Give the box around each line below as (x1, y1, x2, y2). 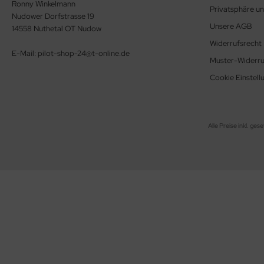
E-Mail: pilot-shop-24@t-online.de (12, 48, 130, 59)
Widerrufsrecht (210, 38, 262, 49)
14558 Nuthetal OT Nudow (12, 24, 101, 34)
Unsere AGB (210, 21, 252, 32)
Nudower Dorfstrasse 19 (12, 11, 94, 22)
